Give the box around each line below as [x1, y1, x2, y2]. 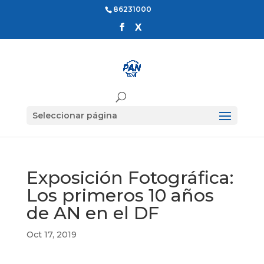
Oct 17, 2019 [26, 229, 77, 240]
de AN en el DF [26, 202, 159, 224]
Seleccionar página [32, 110, 117, 121]
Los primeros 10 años [26, 184, 214, 206]
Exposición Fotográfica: [26, 167, 233, 189]
